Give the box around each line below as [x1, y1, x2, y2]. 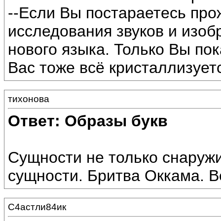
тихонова [8, 94, 49, 104]
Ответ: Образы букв [8, 112, 168, 130]
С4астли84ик [8, 202, 66, 212]
